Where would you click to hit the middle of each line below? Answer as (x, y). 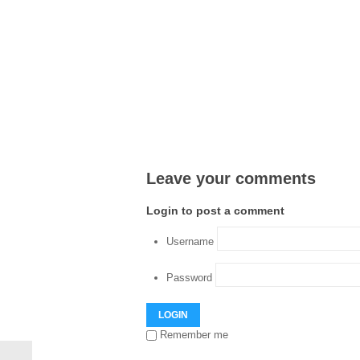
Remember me (194, 335)
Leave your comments (231, 178)
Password (189, 278)
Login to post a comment (215, 211)
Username (190, 242)
